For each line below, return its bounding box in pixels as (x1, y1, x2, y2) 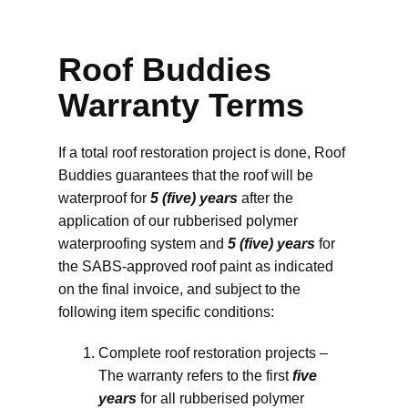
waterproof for (58, 190, 150, 206)
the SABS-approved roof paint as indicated (58, 259, 333, 274)
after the (238, 190, 293, 206)
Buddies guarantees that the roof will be (58, 168, 313, 183)
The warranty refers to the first (98, 368, 292, 383)
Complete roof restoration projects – (98, 345, 328, 361)
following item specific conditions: (58, 304, 274, 320)
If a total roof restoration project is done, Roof (58, 145, 345, 160)
